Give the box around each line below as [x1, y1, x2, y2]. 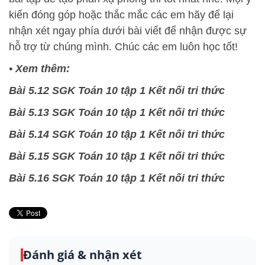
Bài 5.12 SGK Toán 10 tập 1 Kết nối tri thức [9, 84, 225, 96]
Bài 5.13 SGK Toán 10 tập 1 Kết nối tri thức [9, 106, 225, 118]
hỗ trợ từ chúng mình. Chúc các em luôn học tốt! [9, 40, 238, 53]
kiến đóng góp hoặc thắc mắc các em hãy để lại [9, 8, 234, 21]
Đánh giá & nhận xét [23, 246, 142, 263]
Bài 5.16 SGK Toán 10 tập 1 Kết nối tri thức [9, 172, 225, 184]
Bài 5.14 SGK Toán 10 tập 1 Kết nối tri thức [9, 128, 225, 140]
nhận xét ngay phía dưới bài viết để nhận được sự [9, 24, 247, 37]
